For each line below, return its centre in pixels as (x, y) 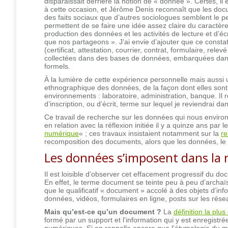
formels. (57, 66)
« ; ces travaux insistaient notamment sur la (150, 133)
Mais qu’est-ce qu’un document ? (103, 211)
